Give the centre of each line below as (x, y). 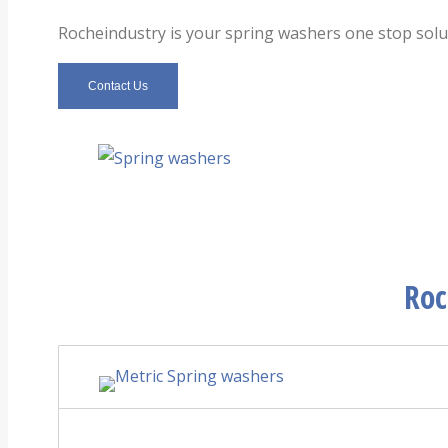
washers (307, 32)
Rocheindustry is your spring (166, 32)
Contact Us (118, 85)
